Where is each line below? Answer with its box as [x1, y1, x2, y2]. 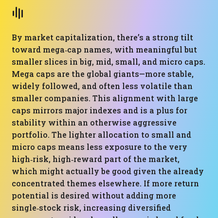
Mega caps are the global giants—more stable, [12, 69, 194, 79]
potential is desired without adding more [12, 190, 176, 200]
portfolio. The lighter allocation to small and [12, 129, 191, 140]
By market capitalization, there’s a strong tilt [12, 32, 193, 42]
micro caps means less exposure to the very [12, 142, 187, 152]
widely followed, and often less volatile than [12, 81, 193, 91]
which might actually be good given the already [12, 166, 204, 176]
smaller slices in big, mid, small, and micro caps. [12, 56, 205, 67]
